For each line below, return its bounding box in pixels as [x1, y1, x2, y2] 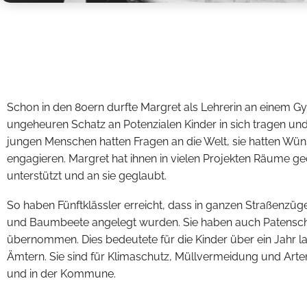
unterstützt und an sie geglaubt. [7, 169, 167, 182]
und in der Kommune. [7, 267, 119, 280]
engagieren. [7, 152, 69, 165]
